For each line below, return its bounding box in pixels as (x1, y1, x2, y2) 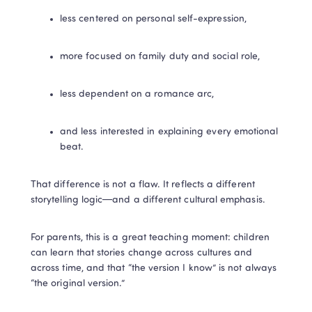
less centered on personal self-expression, (60, 14, 247, 25)
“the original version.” (31, 279, 125, 290)
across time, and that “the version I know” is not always (31, 263, 276, 274)
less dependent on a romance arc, (60, 89, 214, 100)
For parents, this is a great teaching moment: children (31, 233, 270, 244)
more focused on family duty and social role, (60, 52, 260, 63)
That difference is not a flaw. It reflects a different (31, 180, 255, 191)
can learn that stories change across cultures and (31, 248, 253, 259)
